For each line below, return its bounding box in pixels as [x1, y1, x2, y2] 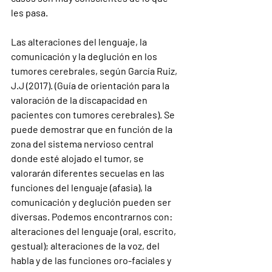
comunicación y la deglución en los [11, 50, 159, 62]
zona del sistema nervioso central [11, 138, 155, 149]
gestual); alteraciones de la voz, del [11, 240, 161, 251]
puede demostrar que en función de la [11, 123, 174, 135]
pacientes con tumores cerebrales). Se [11, 109, 177, 120]
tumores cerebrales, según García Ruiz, [11, 65, 179, 76]
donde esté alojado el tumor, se [11, 152, 146, 164]
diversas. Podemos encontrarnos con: [11, 211, 174, 222]
